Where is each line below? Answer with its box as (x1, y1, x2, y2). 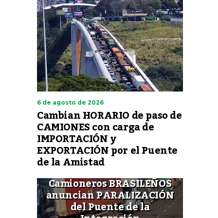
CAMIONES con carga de (37, 118, 154, 137)
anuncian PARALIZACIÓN (46, 186, 174, 205)
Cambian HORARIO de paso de (37, 106, 182, 126)
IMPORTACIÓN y (37, 129, 116, 149)
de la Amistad (37, 153, 105, 172)
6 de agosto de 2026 (37, 99, 104, 106)
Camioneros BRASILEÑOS (48, 174, 172, 194)
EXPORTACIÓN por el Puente (37, 141, 178, 161)
